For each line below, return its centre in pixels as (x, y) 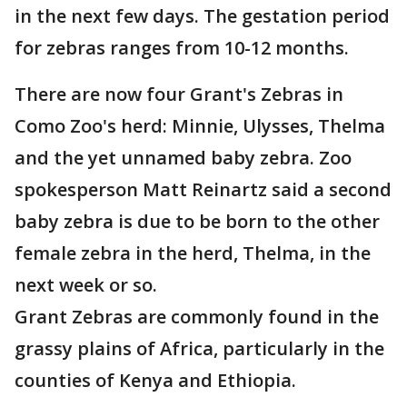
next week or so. (88, 285)
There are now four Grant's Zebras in (179, 94)
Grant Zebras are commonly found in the (197, 317)
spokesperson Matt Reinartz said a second (203, 189)
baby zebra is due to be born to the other (197, 221)
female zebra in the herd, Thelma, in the (193, 253)
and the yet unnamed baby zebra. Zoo (183, 158)
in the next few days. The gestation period (202, 16)
